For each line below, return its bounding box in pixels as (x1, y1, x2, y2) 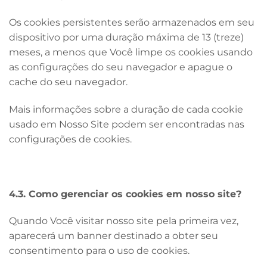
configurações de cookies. (9, 133, 132, 145)
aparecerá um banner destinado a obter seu (9, 230, 218, 242)
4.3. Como (9, 188, 61, 200)
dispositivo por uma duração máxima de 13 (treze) (9, 32, 244, 44)
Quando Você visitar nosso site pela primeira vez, (9, 215, 238, 227)
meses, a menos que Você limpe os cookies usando (9, 46, 253, 58)
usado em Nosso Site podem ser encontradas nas (9, 118, 244, 130)
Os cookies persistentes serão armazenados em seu (9, 17, 254, 29)
